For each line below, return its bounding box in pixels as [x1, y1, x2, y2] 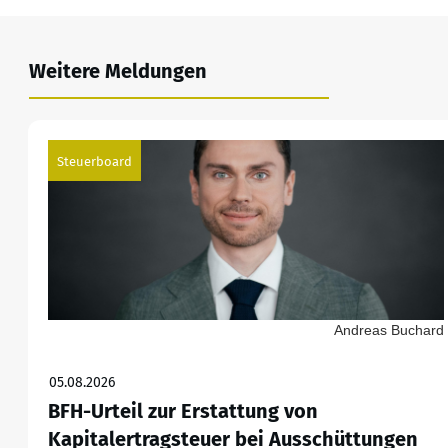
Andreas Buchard [333, 322, 444, 339]
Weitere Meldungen [29, 59, 207, 84]
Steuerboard [57, 154, 132, 170]
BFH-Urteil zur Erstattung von [48, 399, 318, 424]
